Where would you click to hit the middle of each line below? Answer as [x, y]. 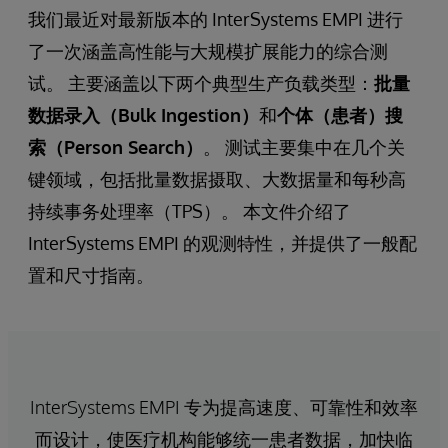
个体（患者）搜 [340, 114]
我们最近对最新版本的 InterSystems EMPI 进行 [215, 18]
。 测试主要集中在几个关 [304, 146]
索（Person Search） [115, 146]
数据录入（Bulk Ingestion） [143, 114]
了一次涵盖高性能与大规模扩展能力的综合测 [208, 50]
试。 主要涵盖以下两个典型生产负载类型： [201, 82]
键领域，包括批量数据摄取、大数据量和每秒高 [217, 178]
